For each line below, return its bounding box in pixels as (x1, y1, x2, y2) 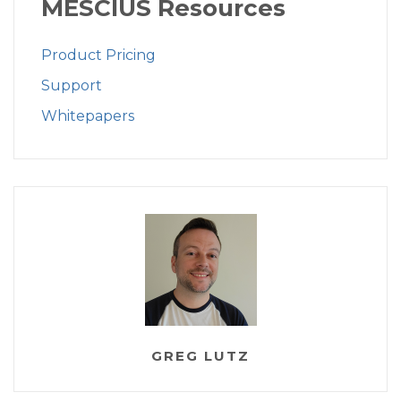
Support (41, 77, 102, 95)
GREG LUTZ (151, 347, 250, 365)
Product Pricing (41, 47, 156, 64)
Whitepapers (41, 107, 134, 125)
